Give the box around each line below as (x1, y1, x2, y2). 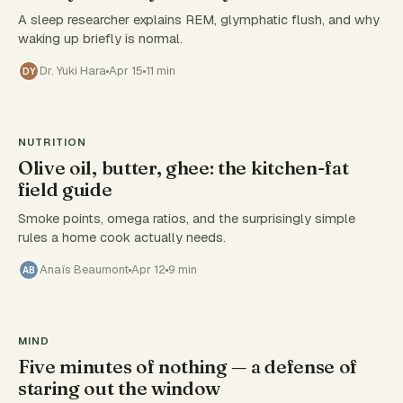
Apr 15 (109, 63, 143, 78)
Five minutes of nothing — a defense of (18, 354, 358, 378)
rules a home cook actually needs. (18, 228, 226, 246)
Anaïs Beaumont (40, 262, 129, 277)
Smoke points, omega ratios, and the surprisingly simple (18, 210, 355, 227)
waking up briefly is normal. (18, 30, 183, 47)
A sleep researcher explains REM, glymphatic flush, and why (18, 11, 380, 28)
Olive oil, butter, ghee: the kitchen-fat (18, 156, 349, 179)
